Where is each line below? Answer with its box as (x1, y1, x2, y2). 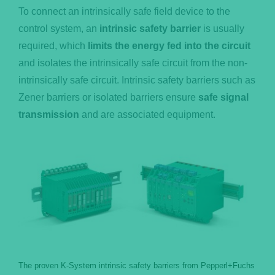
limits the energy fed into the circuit (87, 40, 250, 51)
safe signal (198, 91, 249, 103)
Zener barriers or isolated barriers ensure (18, 91, 198, 103)
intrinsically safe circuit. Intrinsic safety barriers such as (18, 74, 255, 85)
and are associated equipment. (79, 109, 215, 120)
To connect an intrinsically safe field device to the (18, 6, 230, 17)
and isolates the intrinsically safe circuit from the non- (18, 57, 247, 68)
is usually (200, 23, 244, 34)
